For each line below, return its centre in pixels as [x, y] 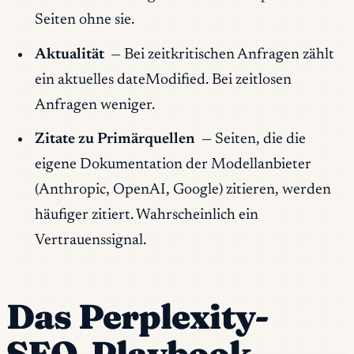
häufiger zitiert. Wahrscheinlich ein [146, 216]
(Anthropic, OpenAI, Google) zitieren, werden [183, 190]
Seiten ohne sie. [84, 21]
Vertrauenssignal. [90, 241]
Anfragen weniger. [94, 105]
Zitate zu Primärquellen [115, 140]
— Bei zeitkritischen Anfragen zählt [221, 55]
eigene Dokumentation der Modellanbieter [173, 165]
